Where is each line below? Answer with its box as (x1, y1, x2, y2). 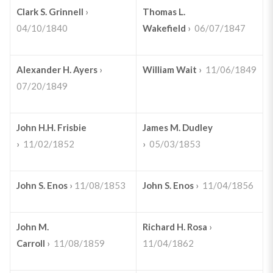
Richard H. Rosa (142, 221, 207, 232)
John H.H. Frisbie (16, 122, 87, 133)
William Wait (142, 64, 199, 75)
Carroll (16, 238, 45, 249)
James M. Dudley (142, 122, 213, 133)
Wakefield (142, 23, 186, 34)
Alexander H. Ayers (16, 64, 97, 75)
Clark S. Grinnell (16, 6, 85, 17)
